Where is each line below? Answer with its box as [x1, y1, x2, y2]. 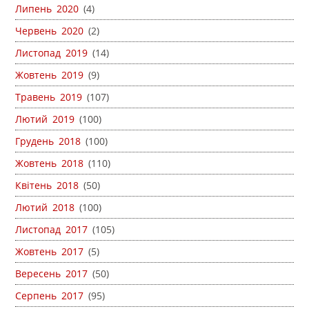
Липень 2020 [15, 2, 79, 16]
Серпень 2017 [15, 289, 84, 303]
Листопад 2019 [15, 46, 88, 60]
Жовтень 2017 [15, 245, 84, 259]
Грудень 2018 [15, 134, 81, 148]
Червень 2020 [15, 24, 84, 38]
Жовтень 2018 [15, 157, 84, 170]
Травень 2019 [15, 90, 83, 104]
